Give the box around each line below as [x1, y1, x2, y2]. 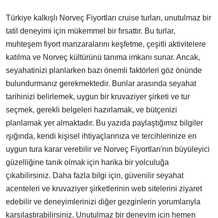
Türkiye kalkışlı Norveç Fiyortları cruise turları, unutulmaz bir [6, 14, 211, 22]
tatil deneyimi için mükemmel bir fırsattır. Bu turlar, [6, 27, 175, 35]
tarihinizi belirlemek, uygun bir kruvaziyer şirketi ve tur [6, 92, 190, 101]
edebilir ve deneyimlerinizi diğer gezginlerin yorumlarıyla [6, 198, 200, 206]
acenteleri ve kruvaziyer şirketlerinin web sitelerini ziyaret [6, 184, 202, 193]
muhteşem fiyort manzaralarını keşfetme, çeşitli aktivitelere [6, 40, 206, 48]
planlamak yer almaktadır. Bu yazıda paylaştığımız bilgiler [6, 119, 203, 127]
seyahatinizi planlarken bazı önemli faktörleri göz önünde [6, 66, 202, 74]
